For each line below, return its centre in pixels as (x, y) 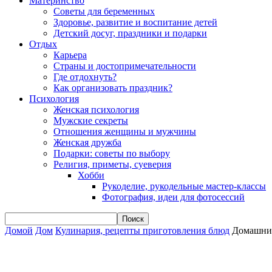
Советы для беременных (104, 11)
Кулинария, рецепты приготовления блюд (142, 230)
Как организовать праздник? (113, 88)
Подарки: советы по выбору (112, 153)
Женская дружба (87, 142)
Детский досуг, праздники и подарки (130, 33)
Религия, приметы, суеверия (112, 164)
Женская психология (96, 110)
